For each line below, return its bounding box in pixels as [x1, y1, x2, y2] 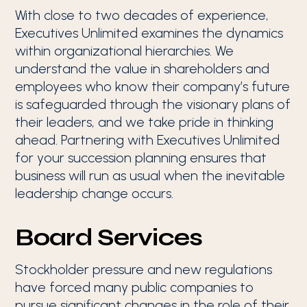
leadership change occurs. [15, 185, 174, 201]
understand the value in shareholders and [15, 60, 270, 77]
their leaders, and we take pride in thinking [15, 114, 274, 130]
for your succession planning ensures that [15, 149, 267, 166]
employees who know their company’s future [15, 78, 291, 95]
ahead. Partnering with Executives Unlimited [15, 132, 280, 148]
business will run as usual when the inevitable [15, 167, 286, 184]
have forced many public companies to [15, 279, 254, 295]
